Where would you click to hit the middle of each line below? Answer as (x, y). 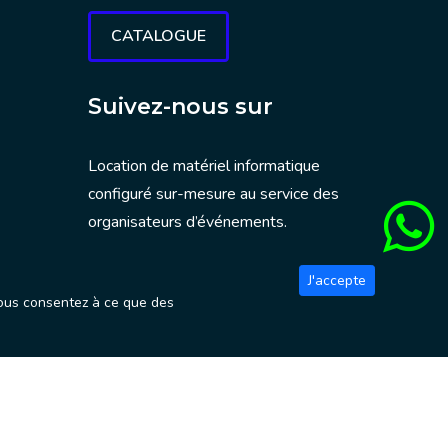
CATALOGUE (158, 36)
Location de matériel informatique (204, 166)
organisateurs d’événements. (187, 222)
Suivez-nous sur (180, 106)
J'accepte (336, 280)
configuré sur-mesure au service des (213, 194)
